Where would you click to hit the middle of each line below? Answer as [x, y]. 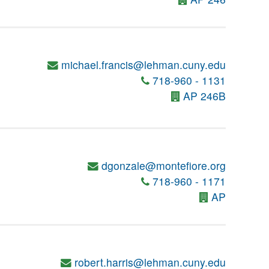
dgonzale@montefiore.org [164, 165]
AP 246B [204, 96]
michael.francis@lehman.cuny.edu [144, 65]
